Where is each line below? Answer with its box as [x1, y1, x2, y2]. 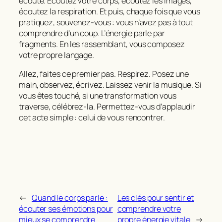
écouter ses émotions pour [19, 203, 113, 215]
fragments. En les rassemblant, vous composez [19, 38, 185, 50]
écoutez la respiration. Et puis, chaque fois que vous [19, 5, 200, 17]
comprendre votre [117, 203, 181, 215]
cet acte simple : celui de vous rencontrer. [19, 112, 165, 123]
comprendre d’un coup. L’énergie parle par [19, 27, 165, 39]
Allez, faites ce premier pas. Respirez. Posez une [19, 68, 189, 79]
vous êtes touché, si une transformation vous [19, 90, 176, 101]
